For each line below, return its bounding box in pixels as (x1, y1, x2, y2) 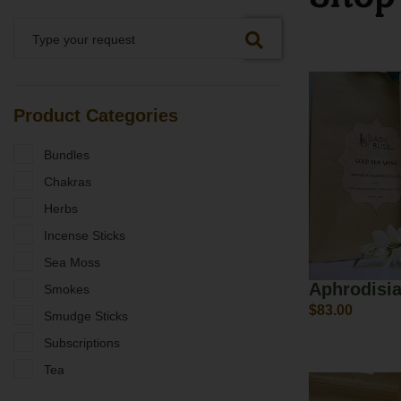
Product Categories (13, 106, 178, 126)
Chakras (44, 175, 91, 190)
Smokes (44, 282, 90, 297)
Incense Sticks (44, 228, 125, 243)
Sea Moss (44, 255, 100, 270)
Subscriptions (44, 336, 120, 351)
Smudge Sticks (44, 309, 128, 324)
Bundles (44, 148, 90, 163)
